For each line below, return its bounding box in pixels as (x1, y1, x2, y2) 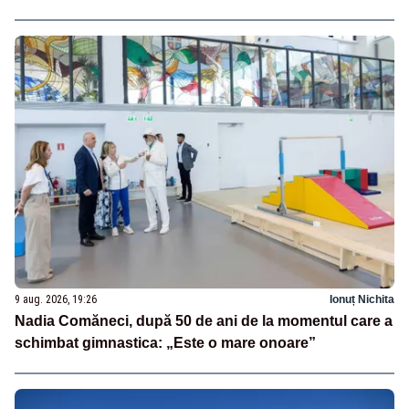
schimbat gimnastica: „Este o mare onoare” (15, 334, 316, 351)
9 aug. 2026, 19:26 (15, 292, 97, 306)
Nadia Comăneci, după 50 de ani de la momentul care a (15, 312, 393, 329)
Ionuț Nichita (330, 292, 394, 306)
